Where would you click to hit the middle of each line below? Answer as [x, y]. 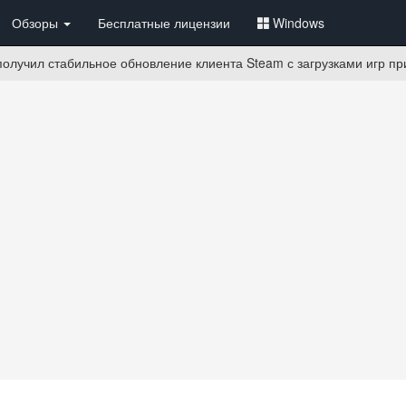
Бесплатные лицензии [164, 23]
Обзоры [37, 23]
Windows [299, 23]
